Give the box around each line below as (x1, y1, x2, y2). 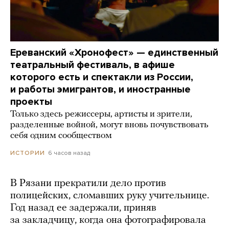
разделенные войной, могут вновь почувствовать (10, 120, 209, 130)
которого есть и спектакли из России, (10, 71, 193, 84)
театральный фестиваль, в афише (10, 59, 175, 72)
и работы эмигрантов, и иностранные (10, 83, 191, 96)
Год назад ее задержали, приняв (10, 203, 156, 214)
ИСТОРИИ (10, 149, 45, 157)
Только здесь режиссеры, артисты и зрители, (10, 109, 192, 120)
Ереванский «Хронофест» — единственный (10, 47, 218, 59)
